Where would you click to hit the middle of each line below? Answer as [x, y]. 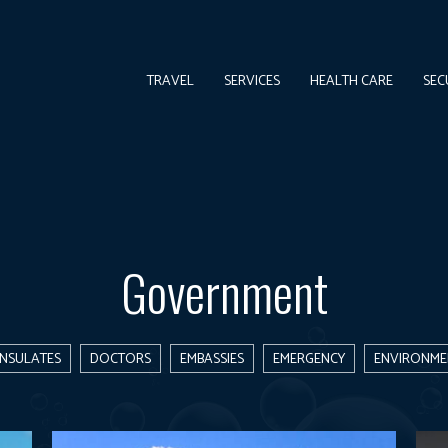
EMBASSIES [212, 359]
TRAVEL [171, 81]
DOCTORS [120, 359]
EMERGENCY [309, 359]
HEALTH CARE [352, 81]
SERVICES [252, 81]
